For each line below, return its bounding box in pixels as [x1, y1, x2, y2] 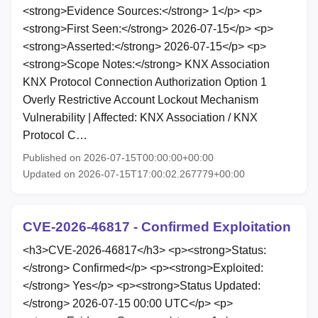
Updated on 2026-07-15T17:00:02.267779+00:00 [23, 168, 245, 180]
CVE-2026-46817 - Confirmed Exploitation [23, 219, 291, 234]
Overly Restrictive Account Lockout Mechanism [23, 93, 258, 106]
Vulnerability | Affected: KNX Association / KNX [23, 111, 258, 124]
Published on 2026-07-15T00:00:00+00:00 [23, 151, 214, 163]
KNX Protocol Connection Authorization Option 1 [23, 75, 267, 88]
